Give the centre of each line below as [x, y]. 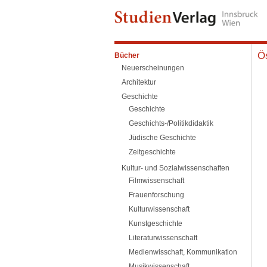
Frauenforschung [156, 195]
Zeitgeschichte [152, 152]
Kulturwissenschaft [159, 209]
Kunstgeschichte [156, 223]
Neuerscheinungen [153, 68]
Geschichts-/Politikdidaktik [171, 123]
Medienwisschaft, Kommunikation [183, 252]
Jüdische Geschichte [162, 138]
